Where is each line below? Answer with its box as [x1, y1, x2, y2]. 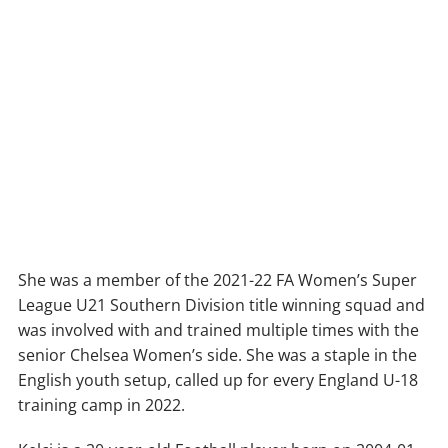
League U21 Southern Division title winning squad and [18, 294, 425, 317]
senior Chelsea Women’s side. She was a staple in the [18, 344, 417, 367]
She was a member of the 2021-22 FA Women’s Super [18, 269, 417, 292]
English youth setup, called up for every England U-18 [18, 369, 418, 392]
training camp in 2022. [18, 394, 185, 417]
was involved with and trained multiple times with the [18, 319, 419, 342]
